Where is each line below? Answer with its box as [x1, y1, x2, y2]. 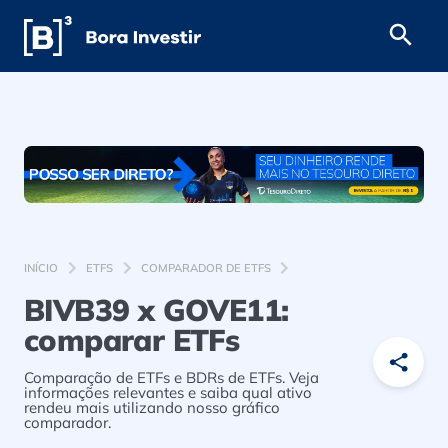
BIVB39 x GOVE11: [24, 290, 289, 329]
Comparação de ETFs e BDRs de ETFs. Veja [24, 367, 319, 387]
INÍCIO [24, 260, 58, 275]
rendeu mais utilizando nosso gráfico [24, 397, 280, 417]
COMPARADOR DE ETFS [140, 260, 271, 275]
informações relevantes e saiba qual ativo [24, 382, 312, 402]
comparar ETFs [24, 320, 240, 359]
